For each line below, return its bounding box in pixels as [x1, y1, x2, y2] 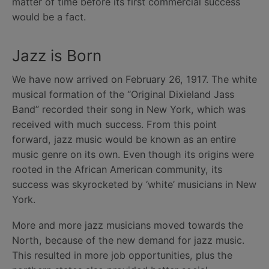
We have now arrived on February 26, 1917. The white [12, 73, 257, 86]
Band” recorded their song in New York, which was [12, 103, 246, 116]
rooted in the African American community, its [12, 163, 222, 176]
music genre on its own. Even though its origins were [12, 148, 254, 161]
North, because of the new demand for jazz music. [12, 234, 244, 247]
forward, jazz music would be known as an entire [12, 133, 236, 146]
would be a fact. [12, 10, 86, 23]
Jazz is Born [12, 46, 101, 65]
